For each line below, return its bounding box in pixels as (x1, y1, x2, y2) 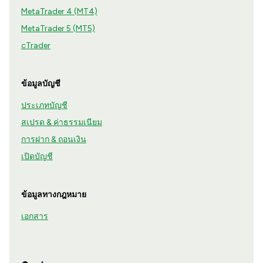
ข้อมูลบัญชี (21, 79, 60, 89)
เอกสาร (21, 211, 48, 222)
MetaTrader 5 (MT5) (21, 23, 95, 34)
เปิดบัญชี (21, 151, 53, 162)
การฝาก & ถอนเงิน (21, 134, 86, 145)
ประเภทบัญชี (21, 100, 68, 111)
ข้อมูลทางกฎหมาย (21, 190, 86, 200)
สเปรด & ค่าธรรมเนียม (21, 117, 102, 128)
